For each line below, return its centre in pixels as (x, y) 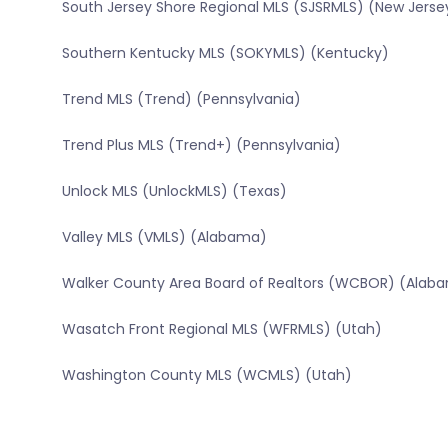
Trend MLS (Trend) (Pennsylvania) (181, 99)
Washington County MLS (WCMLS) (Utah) (206, 375)
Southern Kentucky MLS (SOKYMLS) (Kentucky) (225, 53)
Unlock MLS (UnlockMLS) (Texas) (174, 191)
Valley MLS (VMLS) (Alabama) (164, 237)
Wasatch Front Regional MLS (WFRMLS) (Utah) (221, 329)
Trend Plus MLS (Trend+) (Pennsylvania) (201, 145)
